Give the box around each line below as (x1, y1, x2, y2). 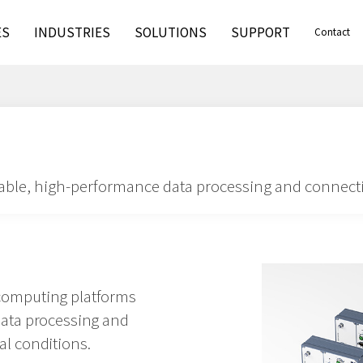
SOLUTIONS (135, 23, 207, 41)
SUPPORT (231, 23, 291, 41)
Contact (314, 25, 351, 39)
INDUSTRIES (34, 23, 111, 41)
